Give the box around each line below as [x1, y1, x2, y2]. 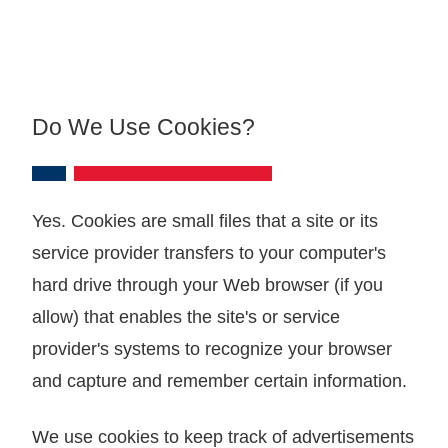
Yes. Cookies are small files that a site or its [32, 210, 378, 231]
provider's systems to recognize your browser [32, 338, 392, 359]
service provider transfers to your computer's [32, 242, 386, 263]
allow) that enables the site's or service [32, 306, 340, 327]
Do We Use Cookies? [32, 113, 255, 140]
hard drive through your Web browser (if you [32, 274, 383, 295]
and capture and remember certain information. [32, 370, 407, 391]
